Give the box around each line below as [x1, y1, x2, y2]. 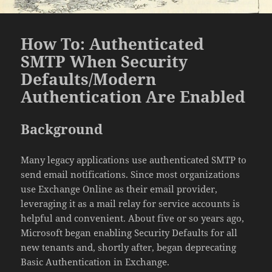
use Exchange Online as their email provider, [21, 182, 218, 195]
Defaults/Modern [21, 67, 157, 90]
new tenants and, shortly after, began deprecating [21, 240, 237, 253]
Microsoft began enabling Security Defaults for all [21, 226, 238, 239]
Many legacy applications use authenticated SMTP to [21, 153, 247, 166]
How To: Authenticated [21, 32, 205, 55]
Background [21, 119, 103, 138]
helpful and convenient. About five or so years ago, [21, 211, 245, 224]
